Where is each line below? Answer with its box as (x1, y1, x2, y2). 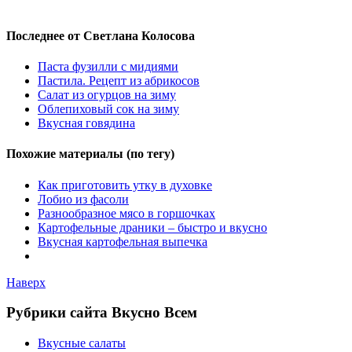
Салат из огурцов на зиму (38, 88, 176, 102)
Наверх (6, 275, 46, 289)
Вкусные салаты (38, 336, 126, 350)
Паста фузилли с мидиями (38, 60, 178, 74)
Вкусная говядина (38, 116, 135, 130)
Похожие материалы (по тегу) (6, 147, 174, 161)
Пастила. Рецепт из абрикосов (38, 74, 200, 88)
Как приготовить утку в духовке (38, 178, 212, 192)
